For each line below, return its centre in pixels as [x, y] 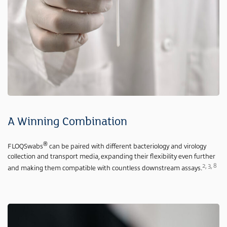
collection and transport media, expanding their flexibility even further [111, 156]
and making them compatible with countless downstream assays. [105, 167]
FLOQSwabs [25, 146]
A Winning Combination [67, 122]
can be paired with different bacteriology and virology [127, 146]
